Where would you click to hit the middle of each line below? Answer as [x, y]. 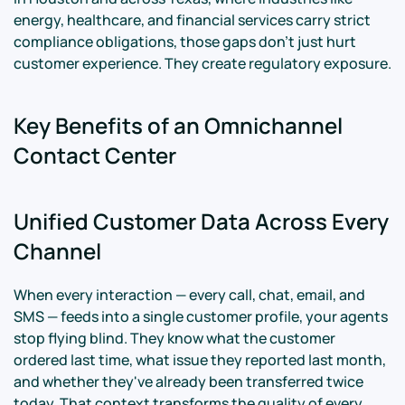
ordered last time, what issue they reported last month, [200, 360]
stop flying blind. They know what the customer [174, 338]
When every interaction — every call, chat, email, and [189, 295]
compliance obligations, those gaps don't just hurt [185, 42]
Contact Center [95, 155]
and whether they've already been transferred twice [188, 381]
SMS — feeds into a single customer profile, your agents [201, 316]
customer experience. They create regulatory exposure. [202, 63]
